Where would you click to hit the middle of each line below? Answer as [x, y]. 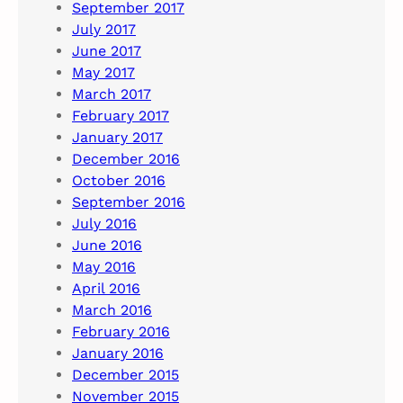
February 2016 [121, 332]
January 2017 [117, 138]
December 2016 [126, 159]
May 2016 [104, 267]
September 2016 [129, 202]
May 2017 [103, 73]
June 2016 [107, 246]
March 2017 [112, 94]
